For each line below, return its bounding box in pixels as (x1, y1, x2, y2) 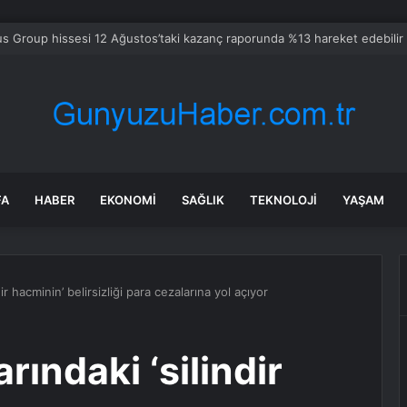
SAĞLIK (182, 193, 224, 207)
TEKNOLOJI (250, 193, 317, 207)
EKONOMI (100, 193, 156, 207)
